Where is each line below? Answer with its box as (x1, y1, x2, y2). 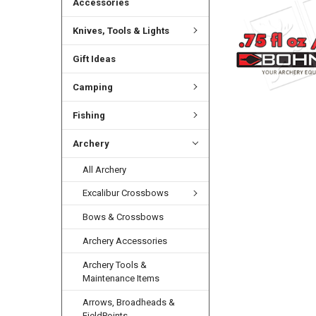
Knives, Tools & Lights (72, 25, 169, 36)
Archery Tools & (83, 260, 147, 271)
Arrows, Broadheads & (83, 297, 176, 308)
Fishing (72, 109, 105, 121)
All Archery (83, 164, 127, 175)
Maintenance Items (83, 273, 160, 284)
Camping (72, 81, 113, 92)
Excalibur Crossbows (83, 188, 169, 199)
